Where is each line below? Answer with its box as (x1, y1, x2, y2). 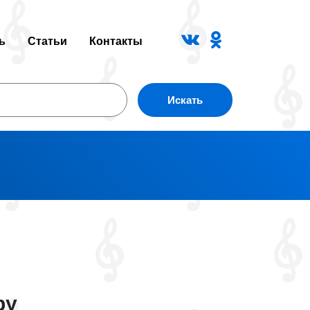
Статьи (27, 35, 67, 47)
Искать (167, 94, 203, 106)
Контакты (89, 35, 143, 47)
